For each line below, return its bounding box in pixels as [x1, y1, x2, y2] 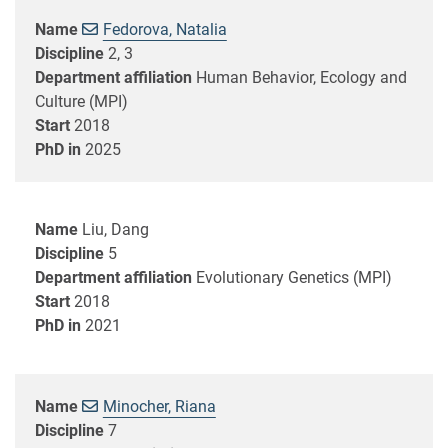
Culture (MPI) [35, 91, 128, 111]
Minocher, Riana [102, 396, 216, 416]
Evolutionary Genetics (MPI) [196, 267, 392, 287]
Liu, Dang [82, 219, 149, 239]
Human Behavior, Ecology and [196, 67, 407, 87]
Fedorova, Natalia [102, 19, 227, 39]
